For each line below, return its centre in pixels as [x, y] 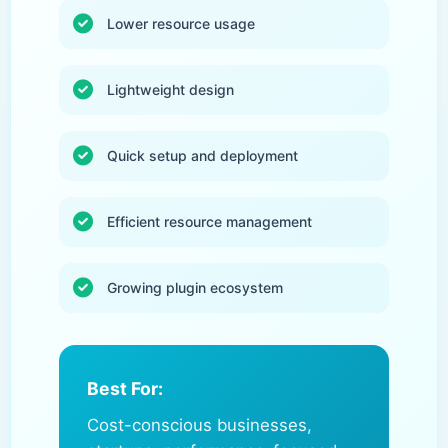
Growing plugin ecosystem [195, 287]
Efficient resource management [209, 221]
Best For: [125, 388]
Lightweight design [170, 89]
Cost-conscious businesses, [199, 425]
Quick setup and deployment [202, 155]
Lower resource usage [181, 23]
